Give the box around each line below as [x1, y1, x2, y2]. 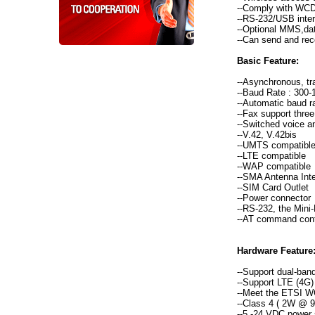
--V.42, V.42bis [237, 129, 297, 140]
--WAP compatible [237, 160, 311, 172]
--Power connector [237, 192, 311, 203]
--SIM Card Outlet [237, 181, 309, 193]
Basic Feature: [237, 55, 300, 66]
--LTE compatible [237, 150, 307, 161]
